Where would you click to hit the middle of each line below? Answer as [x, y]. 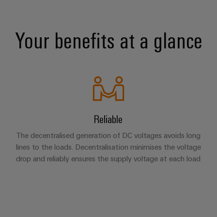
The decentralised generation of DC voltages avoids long [108, 135]
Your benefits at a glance [108, 40]
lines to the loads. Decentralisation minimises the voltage [108, 147]
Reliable [108, 118]
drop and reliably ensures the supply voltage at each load [108, 158]
